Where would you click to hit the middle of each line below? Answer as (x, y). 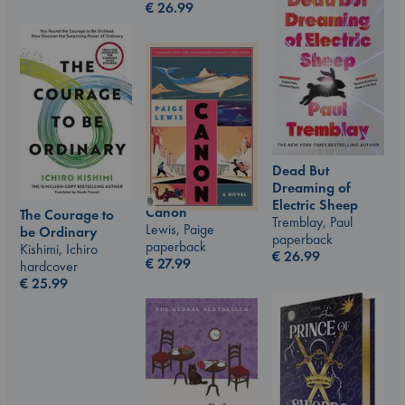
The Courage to (67, 214)
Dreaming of (311, 188)
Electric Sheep (315, 205)
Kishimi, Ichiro (59, 249)
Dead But (301, 171)
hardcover (49, 266)
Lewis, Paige (180, 229)
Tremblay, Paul (312, 222)
